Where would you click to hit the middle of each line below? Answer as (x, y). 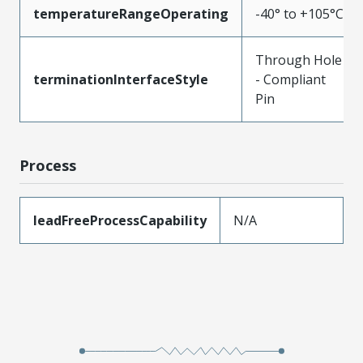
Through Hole (299, 60)
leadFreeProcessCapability (120, 220)
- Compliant (290, 79)
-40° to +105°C (299, 13)
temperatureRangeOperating (131, 13)
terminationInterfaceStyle (121, 79)
